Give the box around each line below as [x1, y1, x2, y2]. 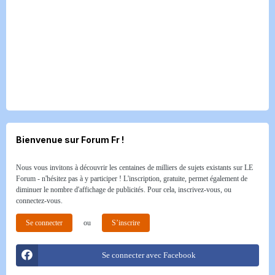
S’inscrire [112, 219, 140, 228]
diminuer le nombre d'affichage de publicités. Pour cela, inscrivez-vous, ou [16, 185, 231, 195]
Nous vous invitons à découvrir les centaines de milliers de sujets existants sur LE [16, 163, 253, 172]
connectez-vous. [16, 196, 63, 206]
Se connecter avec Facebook [101, 250, 196, 260]
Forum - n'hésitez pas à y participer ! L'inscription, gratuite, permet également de [16, 174, 247, 184]
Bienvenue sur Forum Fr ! [16, 134, 124, 145]
